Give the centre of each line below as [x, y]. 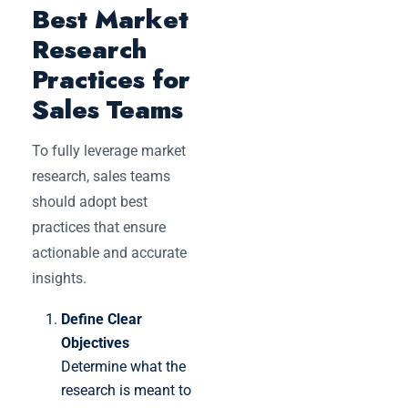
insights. [59, 278]
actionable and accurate [109, 252]
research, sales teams [101, 176]
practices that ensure [99, 227]
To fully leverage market [109, 150]
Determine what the [123, 366]
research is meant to [126, 390]
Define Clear [102, 319]
